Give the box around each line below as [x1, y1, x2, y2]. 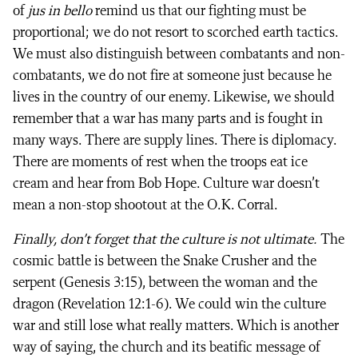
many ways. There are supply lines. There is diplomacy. [13, 133, 336, 148]
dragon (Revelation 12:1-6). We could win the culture [13, 296, 326, 312]
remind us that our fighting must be [92, 3, 306, 18]
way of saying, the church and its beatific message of [13, 340, 320, 355]
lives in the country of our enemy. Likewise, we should [13, 89, 335, 105]
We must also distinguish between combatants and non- [13, 46, 345, 62]
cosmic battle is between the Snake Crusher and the [13, 253, 316, 268]
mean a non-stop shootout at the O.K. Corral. [13, 197, 278, 213]
